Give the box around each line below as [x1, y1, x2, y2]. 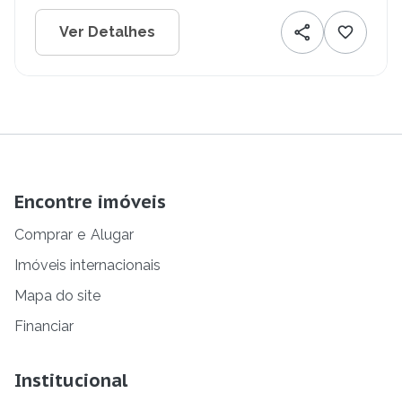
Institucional [14, 369, 127, 393]
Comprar [14, 226, 73, 244]
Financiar [14, 318, 74, 336]
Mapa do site [14, 287, 100, 305]
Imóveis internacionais [14, 257, 161, 275]
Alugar [91, 226, 134, 244]
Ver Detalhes [59, 23, 155, 41]
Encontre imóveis [14, 190, 166, 214]
